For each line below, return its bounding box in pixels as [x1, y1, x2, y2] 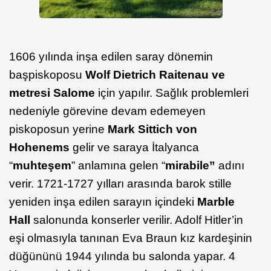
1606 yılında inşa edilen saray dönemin [9, 50, 213, 64]
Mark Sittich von [105, 123, 197, 136]
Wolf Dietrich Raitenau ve [85, 68, 225, 82]
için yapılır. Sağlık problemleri [95, 87, 249, 100]
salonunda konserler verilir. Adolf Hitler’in [33, 214, 243, 227]
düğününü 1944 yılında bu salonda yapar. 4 [9, 250, 235, 263]
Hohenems [9, 141, 70, 154]
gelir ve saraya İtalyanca [70, 141, 199, 154]
